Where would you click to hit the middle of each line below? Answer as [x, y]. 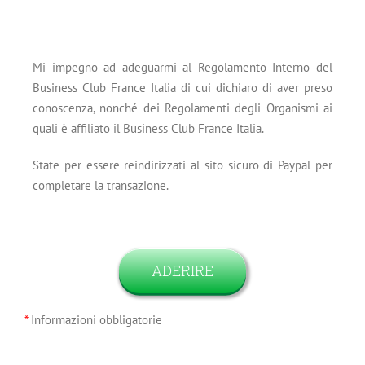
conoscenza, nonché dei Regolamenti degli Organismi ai [182, 108]
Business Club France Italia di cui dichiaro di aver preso [182, 88]
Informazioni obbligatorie [95, 320]
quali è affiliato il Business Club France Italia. [148, 128]
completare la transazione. [101, 185]
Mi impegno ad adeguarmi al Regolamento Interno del [182, 67]
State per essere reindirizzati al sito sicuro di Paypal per [182, 165]
